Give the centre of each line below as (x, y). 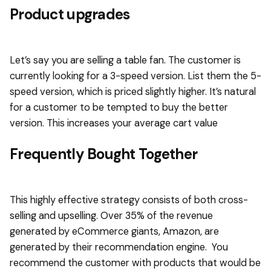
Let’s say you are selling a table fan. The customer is (125, 60)
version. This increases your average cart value (114, 123)
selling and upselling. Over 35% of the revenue (111, 216)
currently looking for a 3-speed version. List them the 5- (135, 76)
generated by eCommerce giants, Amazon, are (114, 232)
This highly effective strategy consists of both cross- (129, 200)
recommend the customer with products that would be (135, 263)
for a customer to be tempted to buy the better (119, 107)
